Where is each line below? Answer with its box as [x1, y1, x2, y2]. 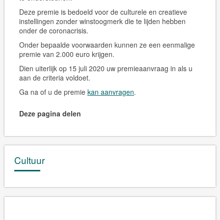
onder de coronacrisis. [19, 26, 88, 35]
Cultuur [14, 153, 45, 166]
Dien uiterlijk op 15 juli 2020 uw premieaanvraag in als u [19, 63, 192, 73]
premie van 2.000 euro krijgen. [19, 49, 114, 59]
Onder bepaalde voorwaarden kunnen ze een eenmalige [19, 40, 195, 50]
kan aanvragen [87, 87, 134, 97]
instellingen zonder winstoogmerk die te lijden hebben [19, 16, 186, 26]
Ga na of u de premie [19, 87, 87, 97]
